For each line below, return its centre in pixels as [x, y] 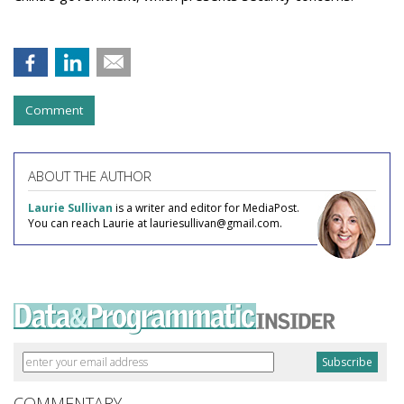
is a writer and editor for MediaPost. [206, 208]
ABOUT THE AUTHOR [90, 176]
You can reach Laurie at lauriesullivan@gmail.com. [155, 224]
